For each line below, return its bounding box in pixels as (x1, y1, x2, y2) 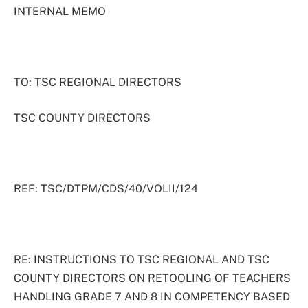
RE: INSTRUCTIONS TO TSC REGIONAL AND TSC (14, 253, 269, 267)
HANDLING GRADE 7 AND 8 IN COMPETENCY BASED (14, 290, 290, 304)
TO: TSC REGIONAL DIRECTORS (14, 76, 181, 89)
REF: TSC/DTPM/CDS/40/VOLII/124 (14, 182, 198, 196)
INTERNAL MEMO (14, 4, 106, 18)
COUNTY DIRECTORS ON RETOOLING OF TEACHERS (14, 272, 291, 285)
